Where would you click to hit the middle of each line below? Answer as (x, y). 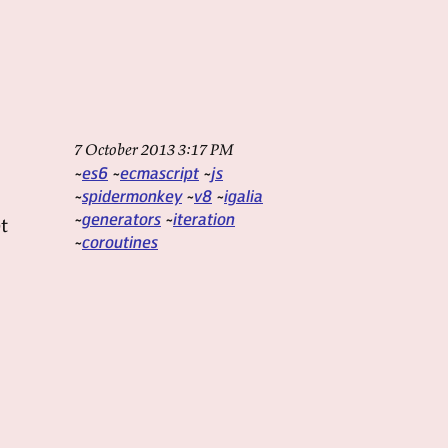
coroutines (120, 241)
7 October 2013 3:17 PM (154, 149)
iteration (204, 218)
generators (121, 218)
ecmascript (159, 172)
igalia (243, 195)
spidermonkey (132, 195)
